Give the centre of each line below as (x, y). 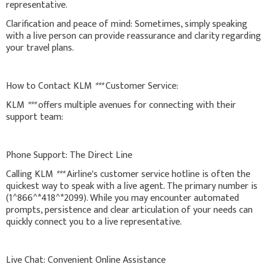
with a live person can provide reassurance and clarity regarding (133, 36)
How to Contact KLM (50, 86)
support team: (35, 117)
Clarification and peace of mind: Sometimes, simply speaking (127, 24)
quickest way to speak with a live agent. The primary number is (132, 186)
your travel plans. (40, 48)
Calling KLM (31, 174)
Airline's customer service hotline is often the (157, 174)
